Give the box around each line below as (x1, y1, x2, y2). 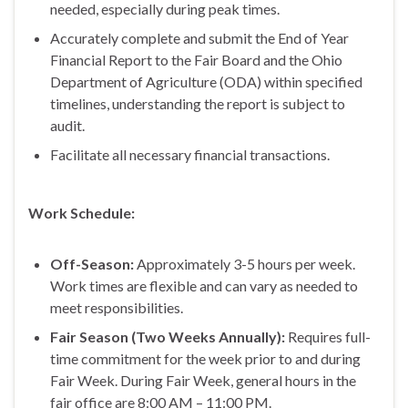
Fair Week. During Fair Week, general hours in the (50, 371, 356, 389)
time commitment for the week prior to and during (50, 349, 361, 367)
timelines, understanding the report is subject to (50, 94, 345, 112)
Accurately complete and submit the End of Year (50, 28, 349, 46)
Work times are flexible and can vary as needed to (50, 276, 358, 294)
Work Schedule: (28, 203, 135, 221)
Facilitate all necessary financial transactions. (50, 145, 330, 163)
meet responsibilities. (50, 298, 183, 316)
